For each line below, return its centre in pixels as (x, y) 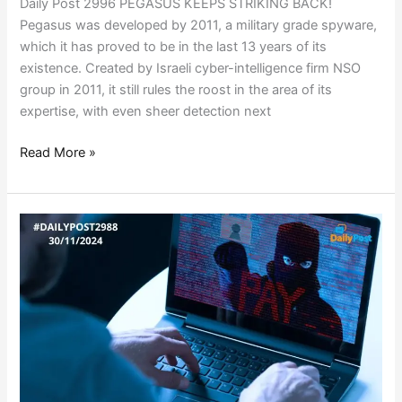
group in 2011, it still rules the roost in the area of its (176, 89)
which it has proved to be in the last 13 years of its (174, 46)
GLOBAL (45, 224)
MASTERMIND (63, 267)
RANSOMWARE (66, 245)
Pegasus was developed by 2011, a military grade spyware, (199, 25)
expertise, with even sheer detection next (146, 111)
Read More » (58, 152)
